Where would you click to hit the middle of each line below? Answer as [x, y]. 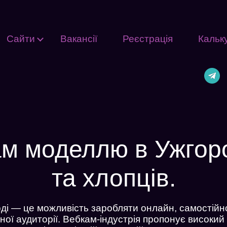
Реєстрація [147, 39]
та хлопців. [113, 178]
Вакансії [79, 39]
